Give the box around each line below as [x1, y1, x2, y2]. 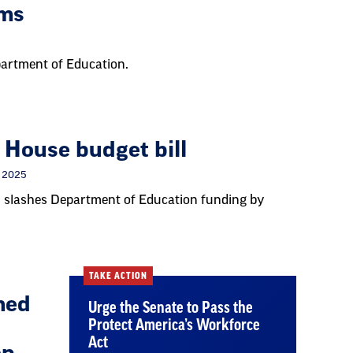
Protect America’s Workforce [88, 318, 260, 333]
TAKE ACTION [89, 271, 147, 281]
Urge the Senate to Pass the [88, 300, 253, 316]
